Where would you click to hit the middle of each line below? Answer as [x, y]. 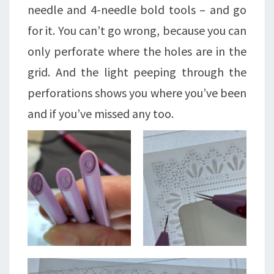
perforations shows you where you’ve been [137, 93]
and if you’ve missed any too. [101, 114]
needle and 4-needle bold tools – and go [137, 10]
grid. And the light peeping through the [137, 72]
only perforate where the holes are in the [137, 51]
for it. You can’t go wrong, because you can [137, 31]
